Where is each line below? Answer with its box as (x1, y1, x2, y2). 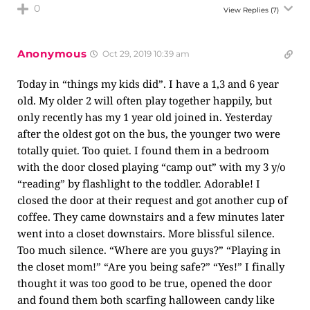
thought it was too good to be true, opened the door (17, 276, 272, 290)
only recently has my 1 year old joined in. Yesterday (17, 110, 272, 124)
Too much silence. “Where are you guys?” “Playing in (17, 243, 281, 257)
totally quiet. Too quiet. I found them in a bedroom (17, 143, 269, 157)
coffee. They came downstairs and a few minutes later (17, 210, 284, 224)
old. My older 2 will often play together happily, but (17, 93, 272, 107)
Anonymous (17, 47, 87, 60)
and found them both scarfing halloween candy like (17, 293, 275, 307)
